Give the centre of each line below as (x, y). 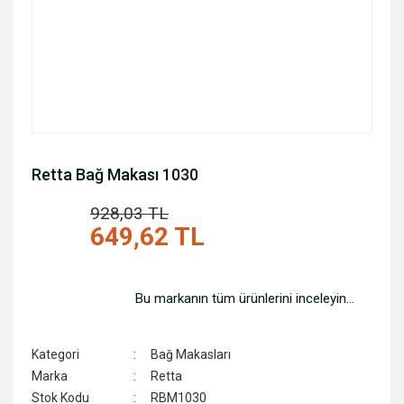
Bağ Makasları (191, 354)
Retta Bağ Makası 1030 (115, 174)
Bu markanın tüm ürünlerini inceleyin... (245, 298)
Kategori (55, 354)
